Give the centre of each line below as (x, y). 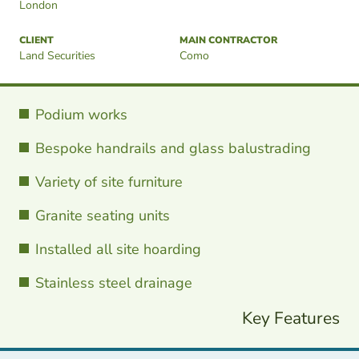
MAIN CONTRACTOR (228, 40)
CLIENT (36, 40)
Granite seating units (103, 216)
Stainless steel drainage (114, 283)
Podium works (81, 115)
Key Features (291, 318)
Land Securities (57, 56)
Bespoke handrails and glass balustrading (173, 148)
